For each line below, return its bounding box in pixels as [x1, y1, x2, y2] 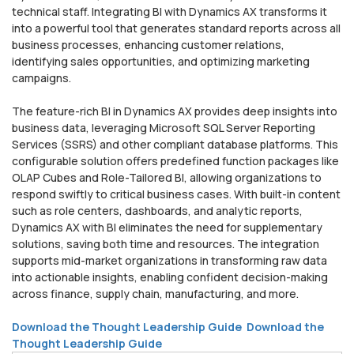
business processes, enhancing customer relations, [12, 36, 284, 52]
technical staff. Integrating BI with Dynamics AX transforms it [12, 3, 327, 19]
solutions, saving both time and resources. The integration [12, 235, 319, 251]
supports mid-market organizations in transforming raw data [12, 252, 327, 268]
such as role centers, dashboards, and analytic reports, [12, 202, 303, 218]
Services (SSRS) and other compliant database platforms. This [12, 136, 338, 152]
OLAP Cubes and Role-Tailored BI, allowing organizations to [12, 169, 322, 185]
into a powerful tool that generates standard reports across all [12, 20, 341, 36]
